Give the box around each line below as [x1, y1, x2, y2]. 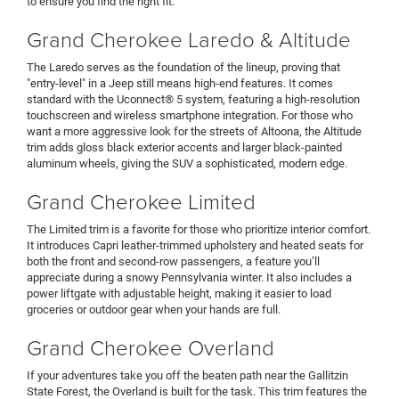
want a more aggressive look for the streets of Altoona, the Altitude [27, 125, 362, 139]
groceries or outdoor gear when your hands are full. [27, 303, 281, 317]
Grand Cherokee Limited [27, 186, 256, 216]
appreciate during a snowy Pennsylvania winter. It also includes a [27, 271, 352, 285]
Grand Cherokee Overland [27, 332, 274, 362]
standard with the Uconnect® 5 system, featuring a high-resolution [27, 93, 360, 107]
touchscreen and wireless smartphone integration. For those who [27, 109, 353, 123]
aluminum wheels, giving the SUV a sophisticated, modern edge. [27, 157, 347, 171]
